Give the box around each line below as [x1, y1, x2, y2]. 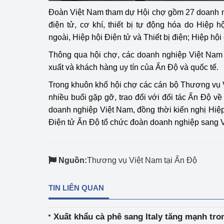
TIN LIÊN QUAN [48, 183, 104, 192]
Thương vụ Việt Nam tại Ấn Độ [87, 156, 197, 164]
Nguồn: [58, 156, 87, 164]
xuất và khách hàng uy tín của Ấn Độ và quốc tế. [48, 63, 218, 71]
